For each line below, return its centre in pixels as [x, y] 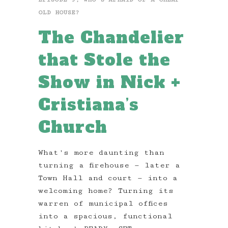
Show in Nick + [109, 82]
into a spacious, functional [105, 216]
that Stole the [104, 60]
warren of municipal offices [103, 203]
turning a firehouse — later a [109, 165]
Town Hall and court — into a [108, 178]
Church [73, 127]
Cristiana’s [89, 105]
